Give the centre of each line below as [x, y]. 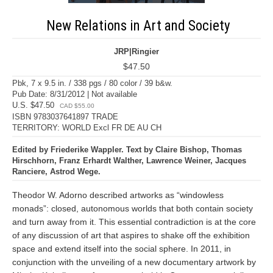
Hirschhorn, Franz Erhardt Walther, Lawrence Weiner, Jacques [129, 161]
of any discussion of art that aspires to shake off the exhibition [131, 235]
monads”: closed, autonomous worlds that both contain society [133, 208]
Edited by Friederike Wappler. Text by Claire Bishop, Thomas [127, 150]
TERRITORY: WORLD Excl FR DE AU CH [87, 128]
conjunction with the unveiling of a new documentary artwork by [134, 262]
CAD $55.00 [77, 106]
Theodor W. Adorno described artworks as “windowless [118, 195]
